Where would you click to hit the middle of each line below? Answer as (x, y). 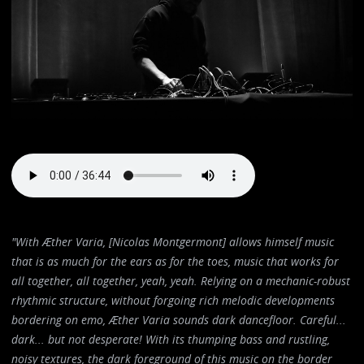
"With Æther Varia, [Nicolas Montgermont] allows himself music (173, 241)
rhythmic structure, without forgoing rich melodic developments (173, 300)
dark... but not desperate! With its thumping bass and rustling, (171, 339)
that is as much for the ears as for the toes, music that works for (175, 261)
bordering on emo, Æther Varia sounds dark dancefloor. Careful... (179, 319)
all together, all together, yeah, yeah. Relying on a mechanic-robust (181, 280)
